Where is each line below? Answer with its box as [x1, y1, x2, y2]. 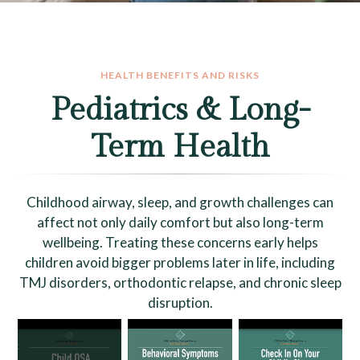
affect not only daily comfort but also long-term [36, 213, 324, 231]
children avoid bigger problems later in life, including [25, 253, 335, 271]
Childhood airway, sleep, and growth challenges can [27, 193, 333, 211]
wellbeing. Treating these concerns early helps [42, 233, 318, 251]
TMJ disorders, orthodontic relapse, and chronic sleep [18, 273, 342, 291]
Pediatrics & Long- [50, 91, 310, 129]
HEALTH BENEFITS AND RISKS [100, 68, 260, 81]
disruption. [147, 293, 213, 311]
